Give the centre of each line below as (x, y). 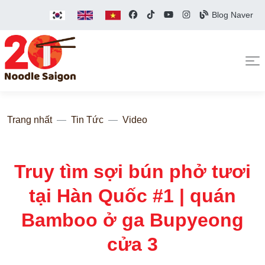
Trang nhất (30, 120)
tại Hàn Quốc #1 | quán (132, 196)
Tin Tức (87, 120)
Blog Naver (231, 15)
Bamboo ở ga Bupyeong (132, 220)
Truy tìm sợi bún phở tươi (132, 172)
